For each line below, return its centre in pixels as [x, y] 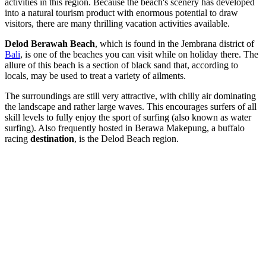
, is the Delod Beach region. [126, 139]
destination [52, 139]
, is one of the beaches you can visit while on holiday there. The [139, 55]
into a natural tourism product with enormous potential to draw [121, 13]
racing [18, 139]
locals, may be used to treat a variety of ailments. [95, 76]
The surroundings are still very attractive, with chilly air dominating [130, 96]
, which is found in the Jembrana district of [175, 44]
